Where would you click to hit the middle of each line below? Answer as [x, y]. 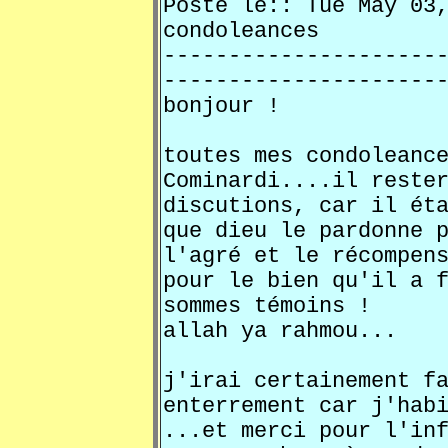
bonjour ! [221, 106]
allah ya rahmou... [280, 331]
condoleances [267, 31]
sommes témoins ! [267, 306]
